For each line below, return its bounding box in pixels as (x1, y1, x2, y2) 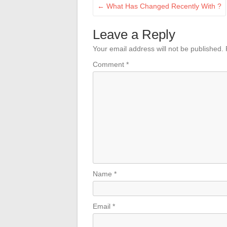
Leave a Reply (93, 27, 175, 42)
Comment (93, 60, 126, 68)
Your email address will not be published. (93, 45, 223, 53)
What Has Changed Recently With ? (104, 2, 221, 10)
